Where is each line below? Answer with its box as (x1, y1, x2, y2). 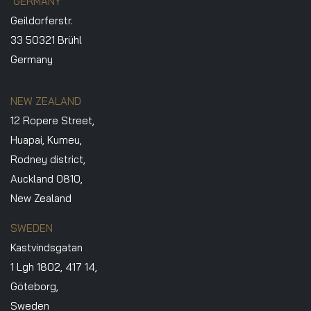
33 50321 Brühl (10, 33, 82, 47)
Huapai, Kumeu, (10, 133, 82, 147)
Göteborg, (10, 280, 58, 294)
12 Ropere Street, (10, 114, 94, 128)
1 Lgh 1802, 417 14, (10, 260, 97, 274)
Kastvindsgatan (10, 241, 83, 255)
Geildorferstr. (10, 14, 73, 28)
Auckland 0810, (10, 172, 83, 186)
